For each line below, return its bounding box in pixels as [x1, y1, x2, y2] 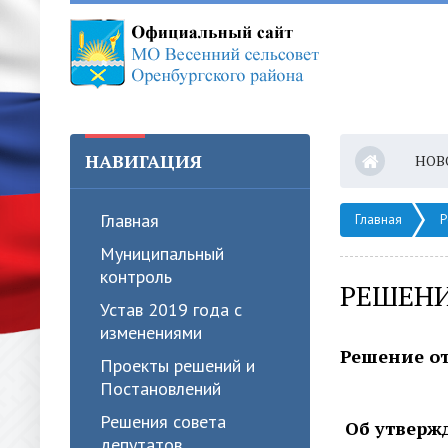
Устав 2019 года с [100, 298, 242, 321]
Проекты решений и [100, 354, 255, 377]
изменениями [100, 321, 202, 344]
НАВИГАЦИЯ [85, 149, 202, 173]
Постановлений [100, 377, 221, 400]
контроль [100, 265, 172, 288]
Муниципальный [100, 242, 224, 265]
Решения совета [100, 410, 226, 433]
